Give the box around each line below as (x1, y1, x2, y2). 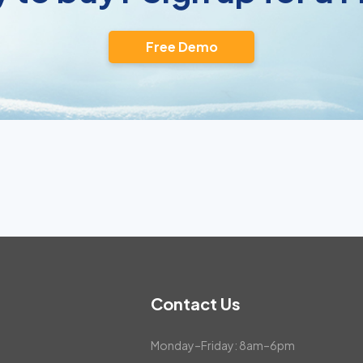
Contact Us (150, 293, 241, 314)
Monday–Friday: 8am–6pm (150, 338, 295, 352)
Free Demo (145, 38, 218, 55)
